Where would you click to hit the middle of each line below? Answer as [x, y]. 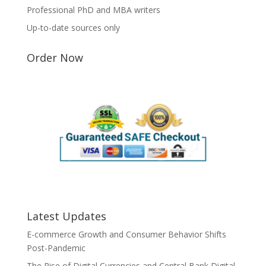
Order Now [55, 58]
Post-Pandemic [56, 248]
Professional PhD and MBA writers [93, 10]
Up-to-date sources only [73, 28]
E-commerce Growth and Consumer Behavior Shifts [126, 234]
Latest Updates [66, 216]
